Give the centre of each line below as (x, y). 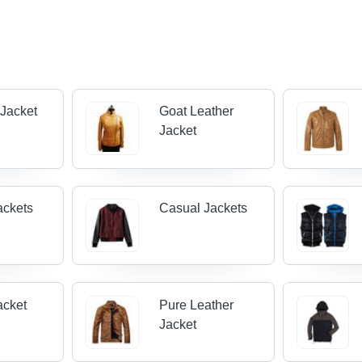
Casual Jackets (203, 208)
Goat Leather (196, 112)
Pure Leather (196, 305)
